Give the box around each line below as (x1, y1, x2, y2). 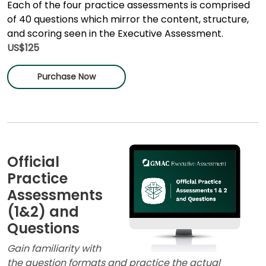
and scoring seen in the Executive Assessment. (7, 26, 226, 40)
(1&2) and (7, 201, 79, 221)
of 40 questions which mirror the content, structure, (7, 12, 249, 26)
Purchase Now (37, 70, 96, 83)
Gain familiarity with (7, 241, 101, 255)
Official (7, 151, 59, 172)
